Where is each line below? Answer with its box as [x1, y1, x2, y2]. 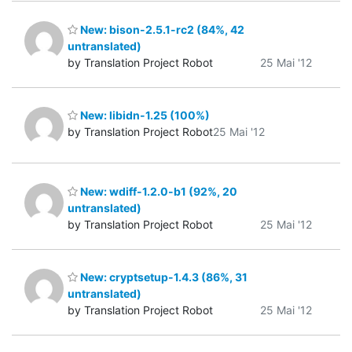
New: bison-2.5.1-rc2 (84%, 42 [78, 22, 244, 36]
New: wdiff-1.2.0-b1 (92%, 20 [78, 184, 237, 198]
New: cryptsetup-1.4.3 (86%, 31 [78, 270, 247, 284]
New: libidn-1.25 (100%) [78, 108, 210, 123]
